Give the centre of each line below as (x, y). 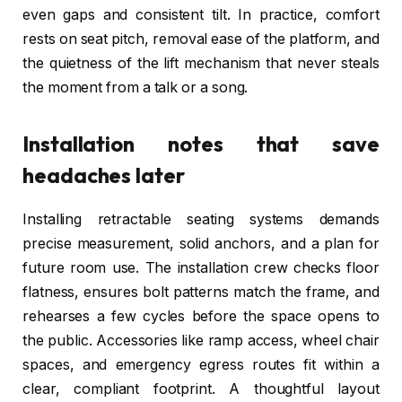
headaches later (104, 175)
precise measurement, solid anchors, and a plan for (201, 244)
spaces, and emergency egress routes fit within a (201, 365)
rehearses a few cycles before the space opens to (201, 317)
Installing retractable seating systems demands (201, 220)
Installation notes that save (201, 144)
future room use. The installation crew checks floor (201, 268)
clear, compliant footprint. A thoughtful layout (201, 389)
